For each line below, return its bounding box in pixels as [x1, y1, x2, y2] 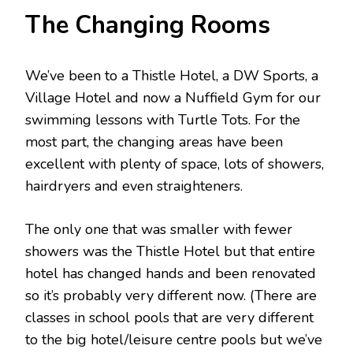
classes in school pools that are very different [25, 307, 314, 327]
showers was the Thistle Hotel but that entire [25, 241, 315, 261]
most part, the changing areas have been [25, 132, 283, 151]
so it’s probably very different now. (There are [25, 285, 317, 305]
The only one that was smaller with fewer [25, 219, 292, 239]
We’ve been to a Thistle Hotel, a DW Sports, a [25, 65, 318, 85]
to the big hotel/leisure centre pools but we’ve [25, 329, 322, 349]
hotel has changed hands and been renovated [25, 263, 316, 283]
